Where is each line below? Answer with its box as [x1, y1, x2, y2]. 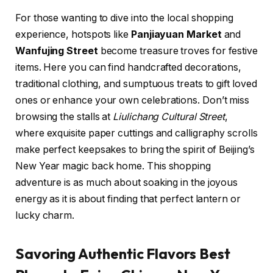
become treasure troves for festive [97, 44, 258, 57]
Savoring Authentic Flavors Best [15, 244, 230, 263]
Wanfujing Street [15, 44, 98, 57]
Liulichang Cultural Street [113, 110, 225, 122]
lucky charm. [15, 209, 75, 221]
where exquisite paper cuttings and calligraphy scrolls [15, 127, 258, 139]
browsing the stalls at [15, 110, 113, 122]
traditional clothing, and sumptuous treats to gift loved [15, 77, 257, 90]
